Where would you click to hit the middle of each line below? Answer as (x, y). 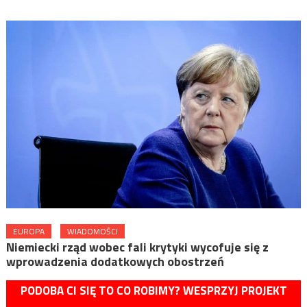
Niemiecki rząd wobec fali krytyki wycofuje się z (137, 247)
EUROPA (28, 231)
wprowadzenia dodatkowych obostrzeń (115, 261)
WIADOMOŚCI (92, 231)
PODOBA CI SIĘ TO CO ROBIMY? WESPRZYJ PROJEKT (153, 290)
